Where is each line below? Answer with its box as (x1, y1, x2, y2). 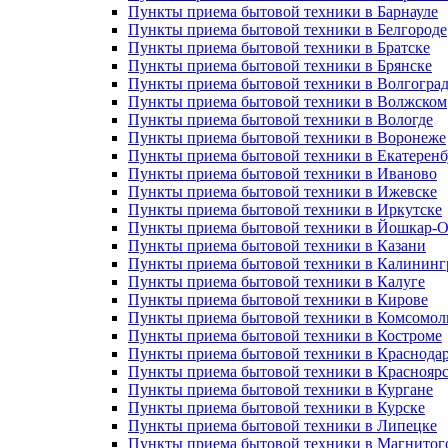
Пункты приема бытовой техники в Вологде (128, 111, 433, 128)
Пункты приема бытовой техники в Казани (128, 237, 426, 254)
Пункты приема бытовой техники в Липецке (128, 417, 437, 434)
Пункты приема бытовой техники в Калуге (128, 273, 425, 290)
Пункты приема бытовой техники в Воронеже (128, 129, 446, 146)
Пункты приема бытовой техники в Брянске (128, 57, 432, 74)
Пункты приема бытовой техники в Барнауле (128, 3, 438, 20)
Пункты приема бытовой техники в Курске (128, 399, 425, 416)
